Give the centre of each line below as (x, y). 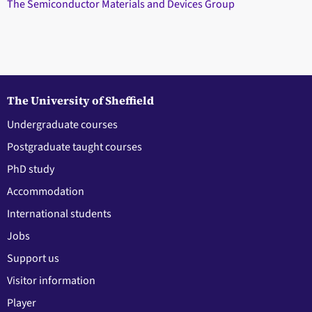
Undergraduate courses (62, 125)
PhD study (31, 170)
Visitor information (51, 281)
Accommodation (46, 192)
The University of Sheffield (80, 101)
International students (59, 214)
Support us (33, 259)
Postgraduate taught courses (75, 147)
